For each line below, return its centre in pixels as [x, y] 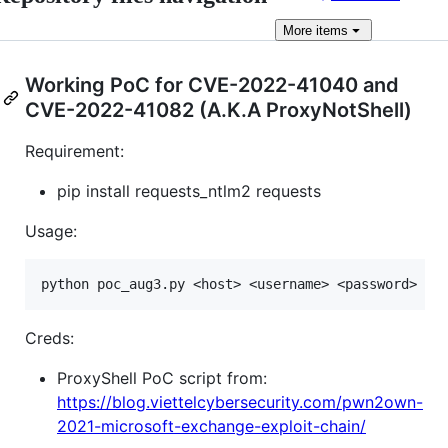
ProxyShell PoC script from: [162, 378]
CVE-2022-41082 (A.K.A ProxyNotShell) [218, 110]
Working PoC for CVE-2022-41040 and [212, 85]
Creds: [49, 338]
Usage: [51, 231]
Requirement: [74, 151]
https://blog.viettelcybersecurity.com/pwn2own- [240, 402]
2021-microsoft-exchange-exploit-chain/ [211, 426]
